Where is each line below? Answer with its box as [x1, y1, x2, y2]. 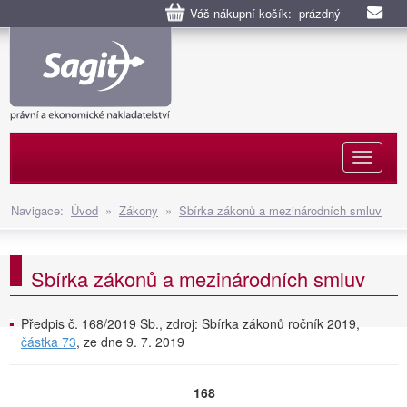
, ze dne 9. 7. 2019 [76, 333, 184, 351]
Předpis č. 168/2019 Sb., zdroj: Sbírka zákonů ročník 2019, [21, 314, 360, 333]
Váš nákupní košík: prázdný [190, 5, 341, 22]
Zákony [119, 202, 158, 219]
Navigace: [11, 202, 71, 219]
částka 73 [21, 333, 76, 351]
